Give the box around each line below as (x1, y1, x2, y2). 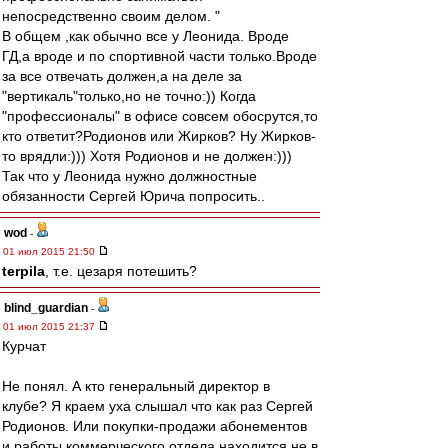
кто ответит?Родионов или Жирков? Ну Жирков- (2, 128, 316, 144)
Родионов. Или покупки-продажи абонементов (2, 418, 307, 434)
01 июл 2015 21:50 (3, 246, 98, 257)
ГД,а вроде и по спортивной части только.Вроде (2, 48, 317, 64)
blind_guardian (4, 301, 88, 315)
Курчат (2, 338, 46, 354)
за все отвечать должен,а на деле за (2, 68, 242, 84)
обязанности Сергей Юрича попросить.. (2, 188, 265, 204)
